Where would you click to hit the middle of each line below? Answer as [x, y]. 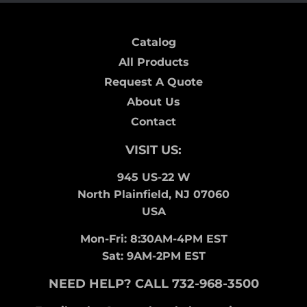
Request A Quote [153, 82]
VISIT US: [153, 150]
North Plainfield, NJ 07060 [153, 195]
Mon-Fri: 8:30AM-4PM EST [153, 239]
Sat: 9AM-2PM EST [153, 256]
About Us [153, 102]
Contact [153, 122]
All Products [153, 62]
